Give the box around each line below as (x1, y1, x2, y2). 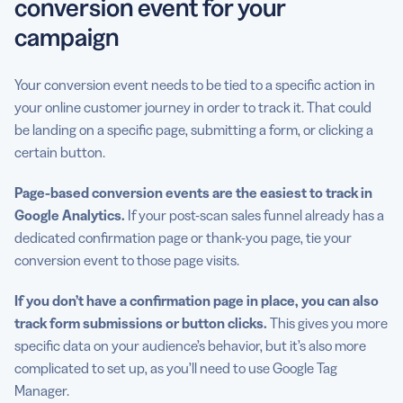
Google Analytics (14, 206, 121, 225)
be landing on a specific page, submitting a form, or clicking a (14, 121, 373, 139)
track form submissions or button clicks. (14, 314, 270, 333)
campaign (14, 22, 119, 53)
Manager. (14, 381, 69, 400)
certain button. (14, 143, 105, 162)
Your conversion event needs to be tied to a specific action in (14, 76, 375, 94)
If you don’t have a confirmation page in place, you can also (14, 291, 379, 310)
